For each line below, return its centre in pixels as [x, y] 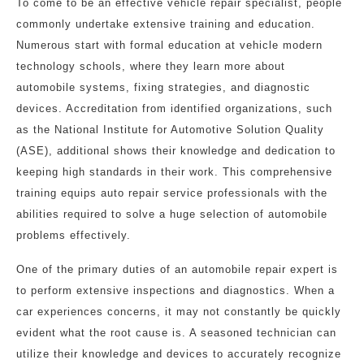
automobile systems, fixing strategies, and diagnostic [163, 87]
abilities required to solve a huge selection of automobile [172, 214]
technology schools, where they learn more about [151, 66]
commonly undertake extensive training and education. [166, 24]
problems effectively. [74, 235]
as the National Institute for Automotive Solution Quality [170, 130]
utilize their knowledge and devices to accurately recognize [179, 354]
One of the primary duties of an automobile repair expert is [177, 269]
